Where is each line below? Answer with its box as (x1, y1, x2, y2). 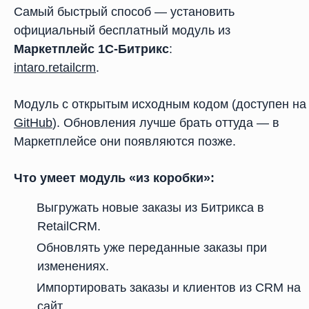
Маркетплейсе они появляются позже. (14, 134, 236, 148)
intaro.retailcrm (14, 61, 96, 74)
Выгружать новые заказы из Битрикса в (37, 201, 264, 215)
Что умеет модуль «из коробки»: (14, 171, 215, 185)
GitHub (14, 116, 52, 130)
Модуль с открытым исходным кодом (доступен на (14, 97, 306, 111)
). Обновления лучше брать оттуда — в (52, 116, 279, 130)
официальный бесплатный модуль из (14, 23, 230, 37)
